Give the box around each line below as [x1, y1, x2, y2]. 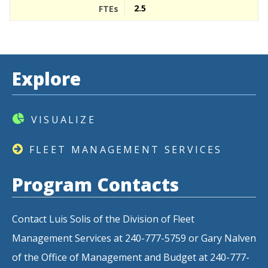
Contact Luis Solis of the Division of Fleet [12, 212, 194, 226]
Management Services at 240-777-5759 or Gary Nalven [12, 232, 256, 245]
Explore [12, 66, 81, 91]
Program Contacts [12, 172, 179, 197]
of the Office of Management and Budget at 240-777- [12, 251, 249, 264]
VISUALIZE [31, 113, 96, 126]
